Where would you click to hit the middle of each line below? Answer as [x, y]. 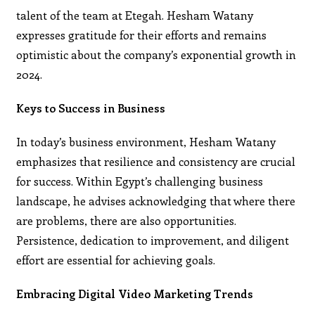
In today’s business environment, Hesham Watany [146, 141]
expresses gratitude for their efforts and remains [142, 34]
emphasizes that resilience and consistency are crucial [156, 161]
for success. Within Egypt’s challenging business [140, 181]
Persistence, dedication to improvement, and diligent [153, 240]
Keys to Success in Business [91, 108]
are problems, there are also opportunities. [127, 220]
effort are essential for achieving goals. [116, 259]
